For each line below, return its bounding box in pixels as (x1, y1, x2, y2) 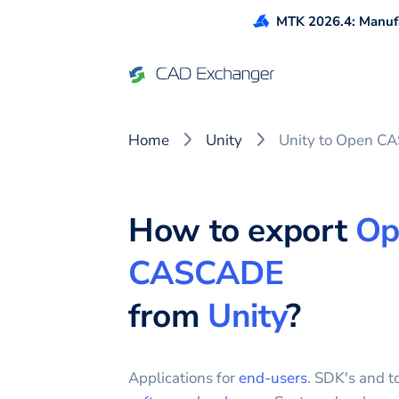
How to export (128, 208, 355, 253)
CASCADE (128, 251, 284, 296)
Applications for (128, 368, 239, 388)
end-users (239, 368, 307, 388)
